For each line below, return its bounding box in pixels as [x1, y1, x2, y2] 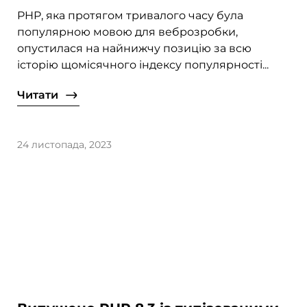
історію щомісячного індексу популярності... [17, 58, 269, 72]
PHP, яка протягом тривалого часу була [17, 9, 244, 23]
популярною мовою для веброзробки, [17, 25, 238, 39]
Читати [17, 88, 59, 102]
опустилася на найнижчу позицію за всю [17, 42, 252, 56]
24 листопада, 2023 [17, 138, 112, 151]
